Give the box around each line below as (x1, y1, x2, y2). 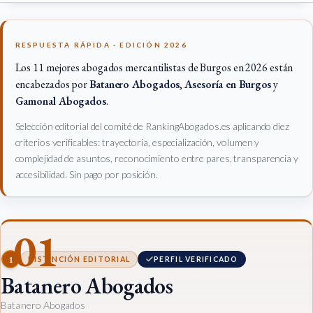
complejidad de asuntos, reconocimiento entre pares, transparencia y (15, 152, 298, 165)
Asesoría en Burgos (184, 77, 272, 92)
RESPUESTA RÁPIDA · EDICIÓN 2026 (15, 40, 187, 49)
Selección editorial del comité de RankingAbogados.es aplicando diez (15, 120, 289, 133)
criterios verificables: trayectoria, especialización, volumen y (15, 136, 260, 149)
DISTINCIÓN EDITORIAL (28, 254, 131, 263)
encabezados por (15, 77, 89, 92)
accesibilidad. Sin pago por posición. (15, 168, 158, 181)
